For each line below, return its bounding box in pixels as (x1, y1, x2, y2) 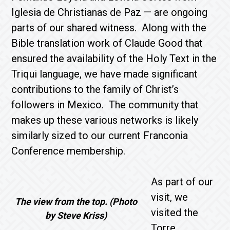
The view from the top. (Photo (15, 196, 138, 207)
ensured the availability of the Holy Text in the (11, 52, 217, 65)
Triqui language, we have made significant (11, 68, 198, 80)
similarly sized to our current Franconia (11, 129, 188, 142)
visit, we (151, 191, 188, 203)
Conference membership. (11, 145, 126, 157)
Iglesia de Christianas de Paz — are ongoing (11, 6, 208, 18)
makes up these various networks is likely (11, 114, 199, 126)
